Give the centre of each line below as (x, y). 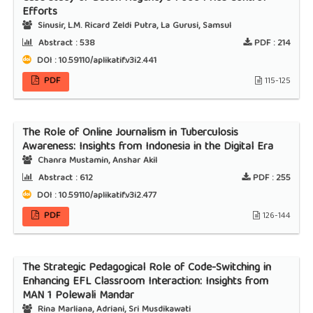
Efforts (39, 13)
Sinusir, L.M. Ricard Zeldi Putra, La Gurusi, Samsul (133, 27)
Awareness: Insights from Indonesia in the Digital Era (147, 148)
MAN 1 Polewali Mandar (78, 297)
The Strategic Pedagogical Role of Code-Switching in (146, 269)
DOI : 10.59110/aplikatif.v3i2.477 (95, 196)
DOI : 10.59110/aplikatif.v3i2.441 (95, 61)
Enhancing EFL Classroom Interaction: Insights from (145, 283)
